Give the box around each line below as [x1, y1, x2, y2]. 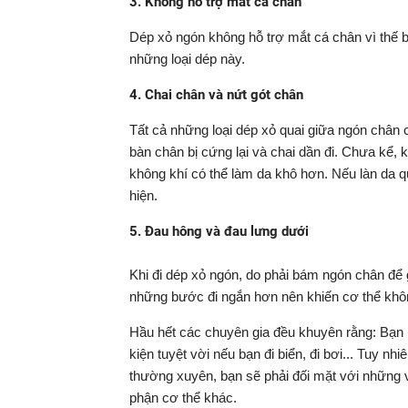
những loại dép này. [129, 51, 245, 66]
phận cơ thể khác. [129, 390, 237, 405]
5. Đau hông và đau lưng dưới [129, 223, 309, 240]
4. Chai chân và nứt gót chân [129, 87, 303, 103]
